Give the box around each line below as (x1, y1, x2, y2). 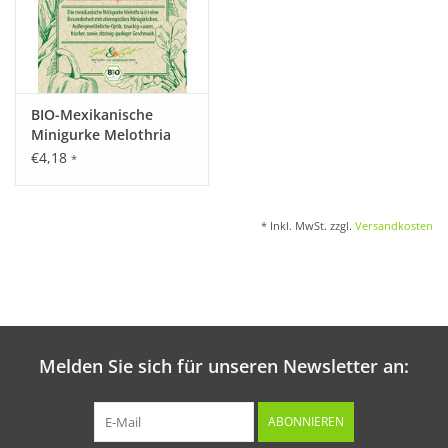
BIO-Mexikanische (31, 104, 153, 124)
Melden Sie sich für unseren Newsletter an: (39, 353, 409, 378)
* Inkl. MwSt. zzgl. (261, 217, 355, 233)
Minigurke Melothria (31, 124, 171, 144)
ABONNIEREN (268, 412, 344, 430)
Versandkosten (355, 217, 433, 233)
